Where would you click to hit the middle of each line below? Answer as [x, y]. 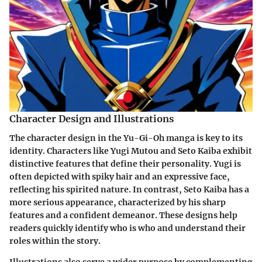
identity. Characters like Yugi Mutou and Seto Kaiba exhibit [131, 151]
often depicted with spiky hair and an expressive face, [120, 176]
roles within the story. [55, 241]
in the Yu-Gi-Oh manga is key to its [169, 138]
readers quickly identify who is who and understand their [127, 228]
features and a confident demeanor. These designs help [123, 215]
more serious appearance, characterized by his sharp [118, 202]
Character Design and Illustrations [92, 119]
